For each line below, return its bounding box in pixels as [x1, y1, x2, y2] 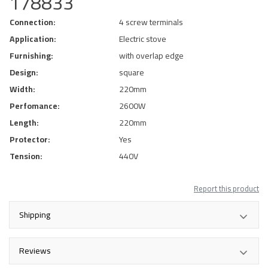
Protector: [10, 132, 50, 148]
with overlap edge [119, 48, 184, 64]
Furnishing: [10, 48, 53, 64]
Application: [10, 31, 56, 47]
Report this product [194, 181, 259, 196]
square [119, 65, 144, 81]
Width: [10, 81, 35, 98]
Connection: [10, 14, 56, 31]
